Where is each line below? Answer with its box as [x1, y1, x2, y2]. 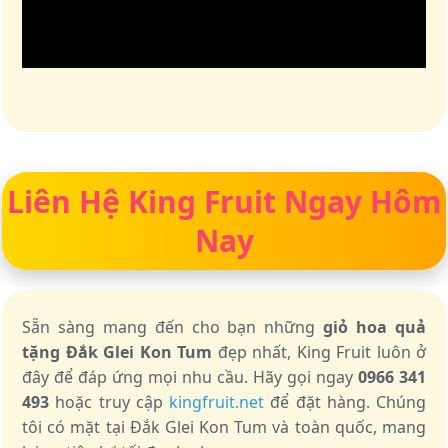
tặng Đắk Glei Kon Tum [22, 341, 212, 363]
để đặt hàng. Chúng [264, 391, 426, 413]
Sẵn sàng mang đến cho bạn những [22, 316, 324, 338]
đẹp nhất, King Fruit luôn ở [212, 341, 426, 363]
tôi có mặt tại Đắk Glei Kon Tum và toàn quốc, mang [22, 416, 426, 438]
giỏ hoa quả [323, 316, 427, 338]
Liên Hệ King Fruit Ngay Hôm [7, 181, 441, 222]
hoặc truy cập [49, 391, 169, 413]
